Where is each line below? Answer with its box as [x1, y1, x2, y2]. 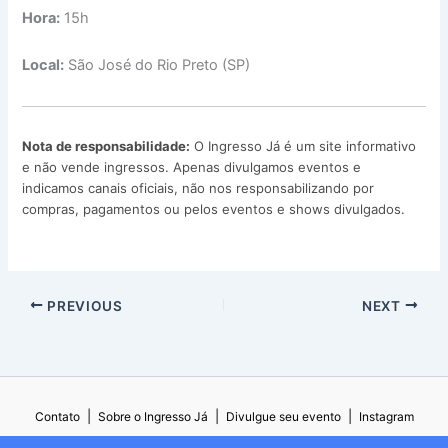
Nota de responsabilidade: [22, 138, 191, 155]
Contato [34, 409, 80, 424]
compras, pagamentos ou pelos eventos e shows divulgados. [22, 201, 406, 218]
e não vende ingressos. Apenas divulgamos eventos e [22, 159, 362, 176]
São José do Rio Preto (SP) [64, 56, 251, 75]
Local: [22, 56, 65, 75]
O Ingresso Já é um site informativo [190, 138, 417, 155]
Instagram [358, 409, 414, 424]
